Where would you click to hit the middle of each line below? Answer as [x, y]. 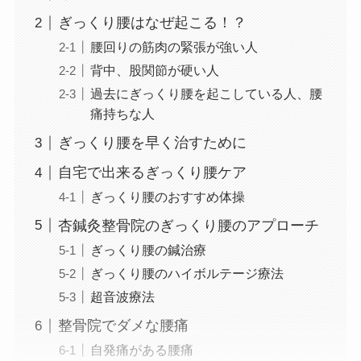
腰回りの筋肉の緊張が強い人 [174, 47]
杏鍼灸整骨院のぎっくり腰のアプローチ [188, 226]
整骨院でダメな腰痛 [123, 326]
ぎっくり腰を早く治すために [152, 143]
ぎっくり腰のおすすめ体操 [167, 197]
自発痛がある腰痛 [141, 350]
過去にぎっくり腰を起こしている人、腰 [206, 94]
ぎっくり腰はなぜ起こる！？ [152, 23]
